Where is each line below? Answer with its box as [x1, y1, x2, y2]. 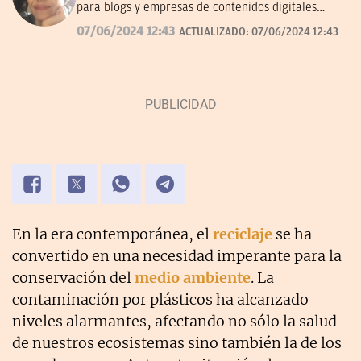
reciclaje [213, 225, 272, 244]
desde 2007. [77, 17, 139, 32]
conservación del [12, 268, 135, 288]
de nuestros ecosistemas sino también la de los [12, 334, 342, 353]
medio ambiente [135, 268, 251, 288]
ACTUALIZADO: [179, 26, 251, 39]
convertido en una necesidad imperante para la [12, 247, 342, 266]
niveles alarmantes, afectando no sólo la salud [12, 312, 337, 331]
